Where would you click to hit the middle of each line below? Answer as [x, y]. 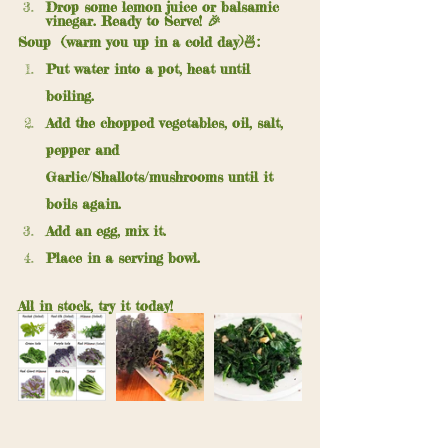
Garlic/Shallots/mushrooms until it [162, 176]
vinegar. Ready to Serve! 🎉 [136, 20]
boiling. [70, 95]
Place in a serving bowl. [123, 257]
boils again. [86, 203]
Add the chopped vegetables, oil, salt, [167, 122]
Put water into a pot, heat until [150, 68]
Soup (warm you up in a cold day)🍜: [139, 41]
